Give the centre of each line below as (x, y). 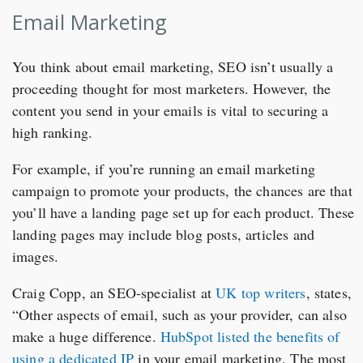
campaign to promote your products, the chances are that (182, 191)
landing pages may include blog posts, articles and (164, 235)
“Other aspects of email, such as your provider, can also (179, 315)
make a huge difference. (84, 337)
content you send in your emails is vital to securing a (171, 111)
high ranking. (53, 132)
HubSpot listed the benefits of (248, 337)
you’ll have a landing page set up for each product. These (184, 213)
